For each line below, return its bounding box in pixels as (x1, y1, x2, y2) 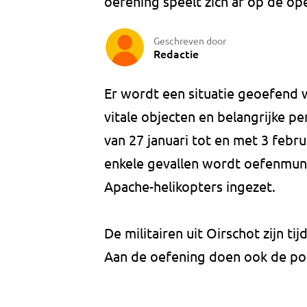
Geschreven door (153, 34, 226, 47)
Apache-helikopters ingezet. (104, 177, 275, 195)
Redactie (153, 45, 199, 61)
